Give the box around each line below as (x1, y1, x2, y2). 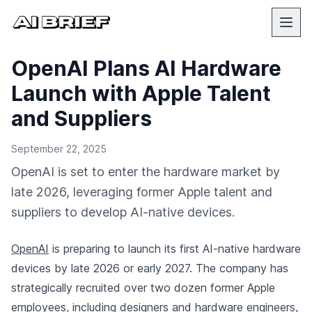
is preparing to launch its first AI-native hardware (49, 242, 301, 256)
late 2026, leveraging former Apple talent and (11, 185, 272, 199)
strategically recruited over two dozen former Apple (11, 281, 275, 295)
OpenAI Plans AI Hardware (11, 56, 281, 81)
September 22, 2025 (11, 143, 107, 155)
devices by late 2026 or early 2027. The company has (11, 261, 288, 275)
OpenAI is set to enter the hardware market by (11, 164, 280, 179)
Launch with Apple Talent (11, 81, 271, 106)
